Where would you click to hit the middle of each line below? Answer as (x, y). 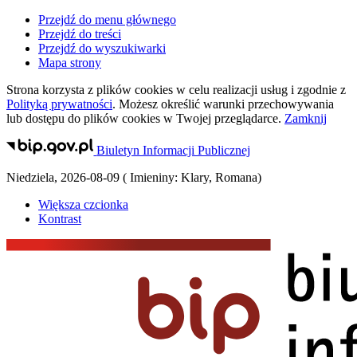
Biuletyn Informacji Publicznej (174, 151)
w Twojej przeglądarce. (222, 118)
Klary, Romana (219, 178)
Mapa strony (70, 63)
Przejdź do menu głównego (107, 20)
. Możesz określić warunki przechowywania (223, 104)
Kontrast (60, 219)
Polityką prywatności (59, 104)
